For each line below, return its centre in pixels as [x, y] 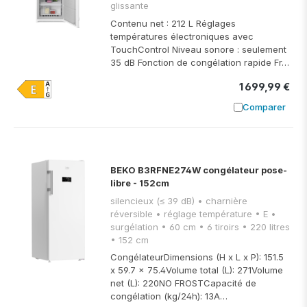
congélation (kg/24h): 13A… [169, 296]
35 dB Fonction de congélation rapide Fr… [200, 62]
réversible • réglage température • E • [133, 213]
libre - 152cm [140, 183]
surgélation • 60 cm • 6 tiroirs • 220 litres [136, 226]
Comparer [264, 107]
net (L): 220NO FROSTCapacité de [183, 283]
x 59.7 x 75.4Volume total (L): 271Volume [197, 270]
